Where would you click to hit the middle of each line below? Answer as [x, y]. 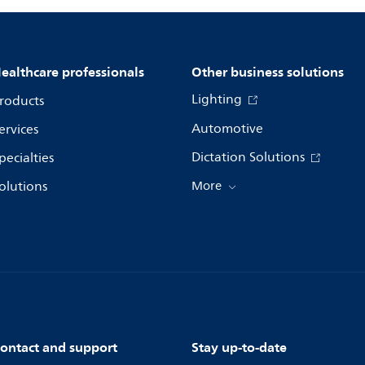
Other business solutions [268, 72]
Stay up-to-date [239, 347]
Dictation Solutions [250, 158]
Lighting [218, 100]
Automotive [227, 129]
